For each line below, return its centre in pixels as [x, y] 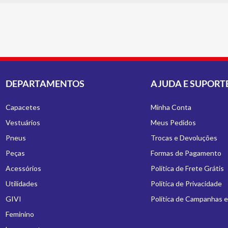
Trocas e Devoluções [184, 138]
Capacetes [23, 107]
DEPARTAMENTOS [45, 83]
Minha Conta [171, 107]
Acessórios [24, 168]
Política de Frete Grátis [187, 168]
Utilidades [22, 183]
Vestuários [23, 122]
